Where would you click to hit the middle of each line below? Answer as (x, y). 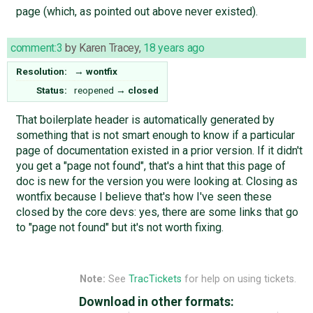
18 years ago (174, 48)
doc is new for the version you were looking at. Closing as (156, 181)
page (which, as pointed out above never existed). (137, 11)
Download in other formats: (156, 302)
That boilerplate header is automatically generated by (145, 119)
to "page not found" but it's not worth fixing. (119, 227)
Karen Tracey (109, 48)
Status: (52, 90)
